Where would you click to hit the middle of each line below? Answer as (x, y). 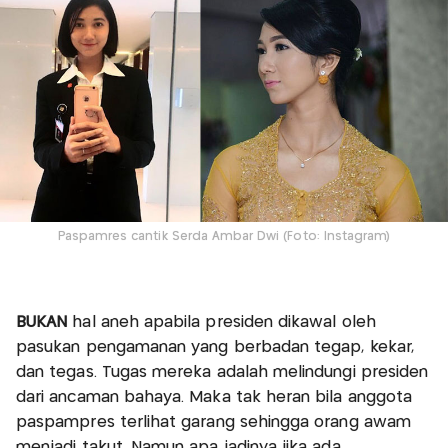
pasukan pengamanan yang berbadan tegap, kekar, (215, 347)
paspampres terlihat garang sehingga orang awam (213, 422)
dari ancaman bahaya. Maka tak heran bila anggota (214, 397)
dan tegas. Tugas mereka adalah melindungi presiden (222, 372)
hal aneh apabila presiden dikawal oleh (221, 322)
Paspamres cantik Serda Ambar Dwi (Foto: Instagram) (224, 237)
